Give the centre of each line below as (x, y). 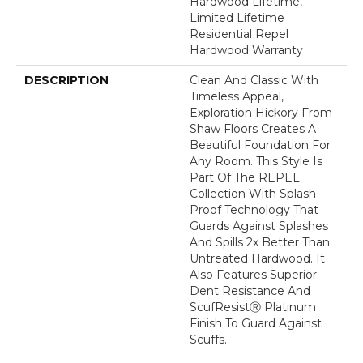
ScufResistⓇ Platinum (253, 307)
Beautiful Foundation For (260, 145)
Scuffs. (208, 340)
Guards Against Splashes (259, 226)
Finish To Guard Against (256, 324)
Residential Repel (239, 34)
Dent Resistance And (250, 291)
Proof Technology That (254, 210)
